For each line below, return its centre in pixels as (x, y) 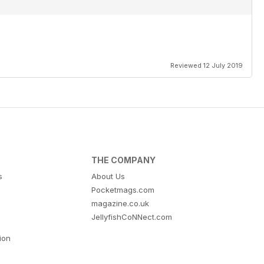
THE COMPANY (124, 160)
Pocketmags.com (123, 190)
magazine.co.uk (121, 204)
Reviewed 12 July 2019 (207, 66)
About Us (108, 176)
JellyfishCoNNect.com (132, 217)
